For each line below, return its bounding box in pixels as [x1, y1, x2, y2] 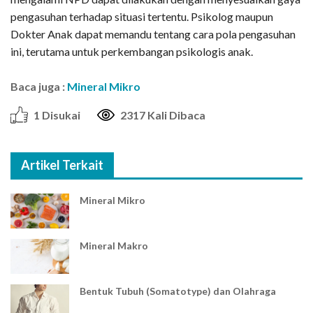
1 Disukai [34, 108, 80, 122]
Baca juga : [10, 80, 67, 94]
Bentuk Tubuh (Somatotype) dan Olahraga [79, 285, 276, 298]
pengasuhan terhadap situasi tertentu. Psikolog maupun [10, 10, 273, 24]
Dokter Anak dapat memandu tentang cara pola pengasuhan [10, 27, 296, 41]
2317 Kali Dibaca [120, 108, 205, 122]
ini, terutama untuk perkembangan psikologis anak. [10, 45, 253, 59]
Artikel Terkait [21, 157, 103, 173]
